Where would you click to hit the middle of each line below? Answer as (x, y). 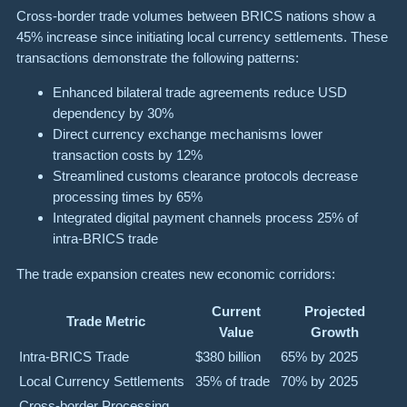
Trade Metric (105, 322)
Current (236, 312)
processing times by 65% (128, 197)
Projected (334, 312)
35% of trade (233, 382)
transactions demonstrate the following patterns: (158, 58)
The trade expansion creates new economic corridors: (176, 273)
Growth (334, 333)
